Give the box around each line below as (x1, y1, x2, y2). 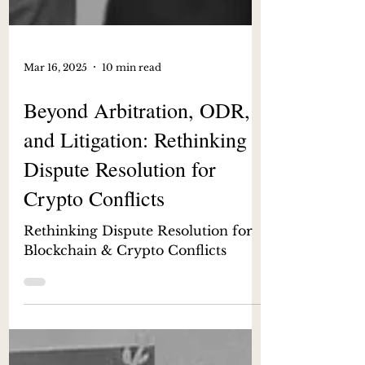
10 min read (102, 132, 161, 145)
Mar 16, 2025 (24, 132, 87, 145)
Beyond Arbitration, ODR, (24, 168, 250, 196)
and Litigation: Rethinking (24, 197, 247, 225)
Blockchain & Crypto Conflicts (24, 314, 226, 330)
